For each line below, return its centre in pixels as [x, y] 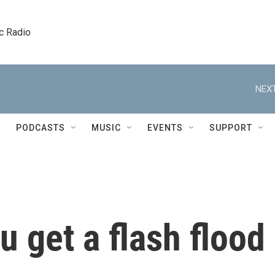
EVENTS [165, 128]
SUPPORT [231, 128]
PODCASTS [41, 128]
